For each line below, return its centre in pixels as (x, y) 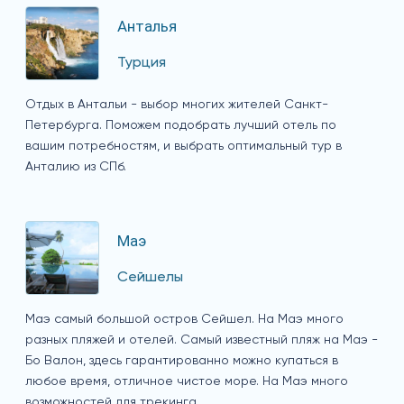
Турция (142, 64)
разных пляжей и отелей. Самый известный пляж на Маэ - (202, 340)
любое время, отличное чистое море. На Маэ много (187, 382)
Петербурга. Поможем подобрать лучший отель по (181, 126)
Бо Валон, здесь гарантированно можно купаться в (182, 361)
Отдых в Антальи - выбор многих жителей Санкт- (177, 105)
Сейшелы (150, 278)
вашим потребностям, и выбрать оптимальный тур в (184, 147)
